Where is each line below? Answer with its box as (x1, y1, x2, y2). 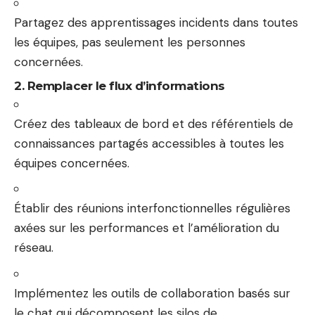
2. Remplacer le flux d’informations (14, 78, 225, 93)
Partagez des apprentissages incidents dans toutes (14, 15, 298, 30)
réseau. (14, 240, 53, 255)
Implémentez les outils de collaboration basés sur (14, 285, 290, 301)
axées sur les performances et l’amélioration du (14, 220, 279, 236)
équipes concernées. (14, 155, 129, 171)
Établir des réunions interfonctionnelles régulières (14, 200, 290, 216)
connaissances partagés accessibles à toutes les (14, 135, 284, 151)
